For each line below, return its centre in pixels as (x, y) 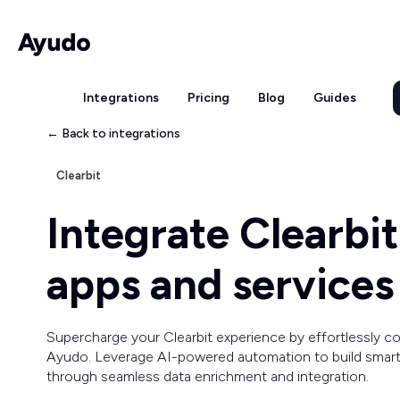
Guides (334, 98)
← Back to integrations (113, 133)
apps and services (220, 284)
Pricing (208, 98)
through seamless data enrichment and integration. (208, 376)
